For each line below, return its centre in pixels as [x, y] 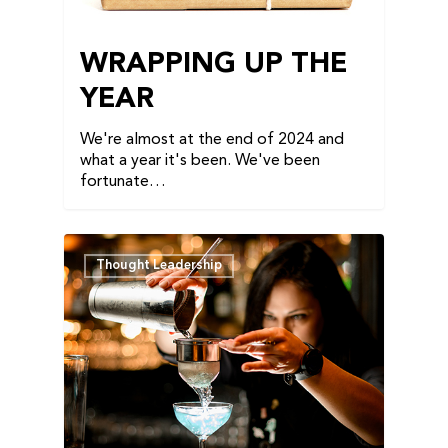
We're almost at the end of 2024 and [212, 140]
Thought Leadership [159, 266]
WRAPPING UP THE [213, 65]
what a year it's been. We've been [200, 161]
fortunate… [123, 182]
